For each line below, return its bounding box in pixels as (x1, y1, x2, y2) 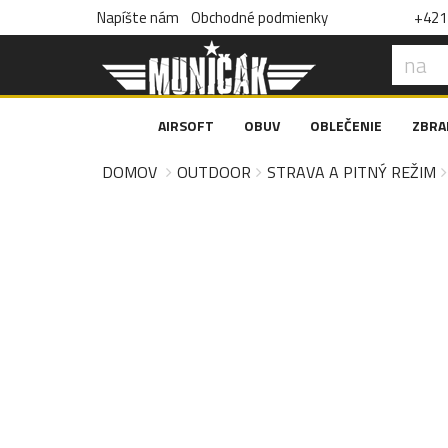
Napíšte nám (97, 6, 179, 29)
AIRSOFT (158, 115, 214, 136)
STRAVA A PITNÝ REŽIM (267, 160, 436, 184)
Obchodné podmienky (191, 6, 328, 29)
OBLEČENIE (310, 115, 382, 136)
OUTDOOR (177, 160, 251, 184)
